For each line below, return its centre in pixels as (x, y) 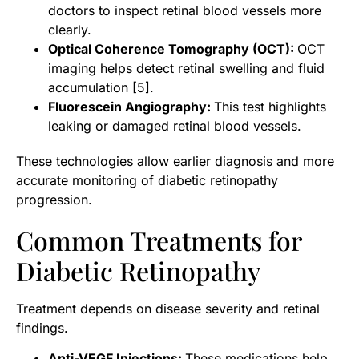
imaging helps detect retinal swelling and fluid (186, 68)
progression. (54, 199)
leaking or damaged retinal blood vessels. (175, 125)
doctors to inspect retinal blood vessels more (185, 10)
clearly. (70, 29)
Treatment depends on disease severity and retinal (168, 308)
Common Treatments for (159, 240)
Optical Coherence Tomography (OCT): (173, 48)
